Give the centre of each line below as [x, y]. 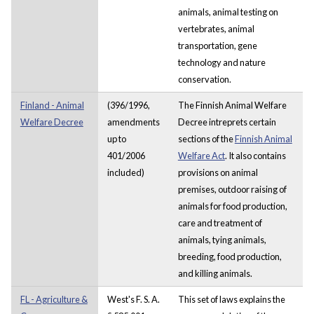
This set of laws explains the [231, 299]
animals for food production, [232, 206]
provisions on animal [218, 172]
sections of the [206, 138]
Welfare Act [201, 155]
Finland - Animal [52, 105]
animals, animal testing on [228, 12]
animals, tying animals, [222, 239]
